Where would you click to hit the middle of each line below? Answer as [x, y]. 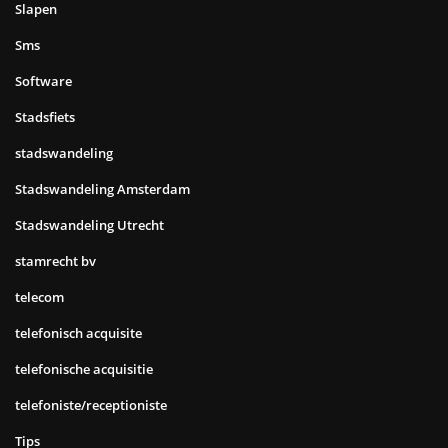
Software [43, 80]
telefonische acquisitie [84, 368]
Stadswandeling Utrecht [89, 224]
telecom [39, 296]
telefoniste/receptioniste [91, 404]
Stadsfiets [45, 116]
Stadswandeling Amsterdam [102, 188]
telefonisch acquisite [78, 332]
